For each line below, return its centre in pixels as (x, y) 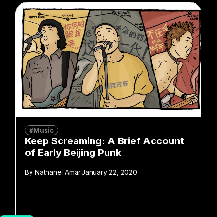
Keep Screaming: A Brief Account (104, 141)
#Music (41, 130)
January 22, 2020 (109, 172)
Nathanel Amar (57, 172)
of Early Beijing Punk (73, 152)
